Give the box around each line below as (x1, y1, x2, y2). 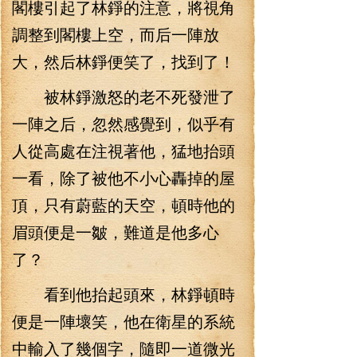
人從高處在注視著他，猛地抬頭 (12, 139, 235, 162)
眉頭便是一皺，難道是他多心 (12, 220, 219, 243)
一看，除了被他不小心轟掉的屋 (12, 166, 235, 189)
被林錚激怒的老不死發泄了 (12, 84, 235, 108)
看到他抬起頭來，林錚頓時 (12, 282, 235, 305)
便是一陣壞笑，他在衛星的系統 (12, 309, 235, 332)
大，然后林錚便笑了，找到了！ (12, 49, 235, 73)
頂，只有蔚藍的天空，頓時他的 (12, 193, 235, 216)
